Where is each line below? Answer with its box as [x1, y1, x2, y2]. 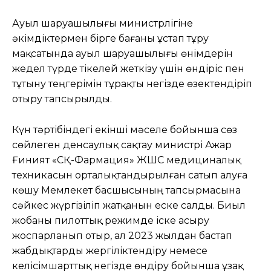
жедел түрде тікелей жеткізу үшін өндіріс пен [12, 62, 244, 74]
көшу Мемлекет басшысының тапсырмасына [12, 184, 241, 196]
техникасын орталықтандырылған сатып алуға [12, 169, 247, 181]
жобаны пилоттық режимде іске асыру [12, 214, 209, 226]
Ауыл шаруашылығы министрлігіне [12, 17, 193, 29]
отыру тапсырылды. [12, 93, 112, 105]
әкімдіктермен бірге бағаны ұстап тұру [12, 32, 209, 44]
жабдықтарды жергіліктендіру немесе [12, 244, 207, 256]
